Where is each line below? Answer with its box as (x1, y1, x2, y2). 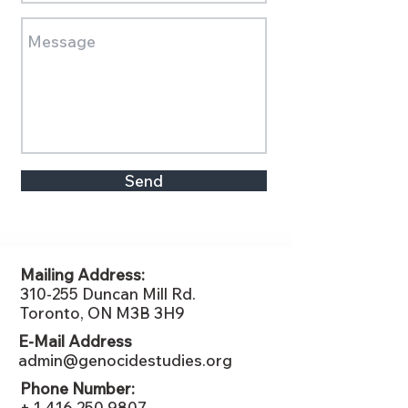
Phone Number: (20, 379, 135, 398)
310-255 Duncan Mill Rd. (20, 284, 196, 303)
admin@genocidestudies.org (18, 351, 232, 370)
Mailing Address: (20, 265, 145, 284)
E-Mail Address (18, 331, 132, 351)
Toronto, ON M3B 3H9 (20, 303, 185, 322)
